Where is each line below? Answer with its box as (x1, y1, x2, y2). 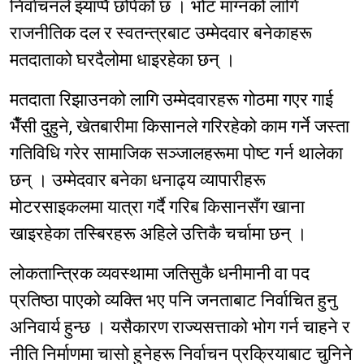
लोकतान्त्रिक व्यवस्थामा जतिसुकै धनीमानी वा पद (10, 263, 310, 284)
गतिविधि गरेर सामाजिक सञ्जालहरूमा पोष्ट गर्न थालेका (10, 143, 343, 164)
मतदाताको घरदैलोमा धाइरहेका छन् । (10, 50, 236, 71)
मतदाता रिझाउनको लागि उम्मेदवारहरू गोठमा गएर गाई (10, 89, 333, 110)
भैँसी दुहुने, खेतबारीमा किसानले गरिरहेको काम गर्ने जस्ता (10, 116, 349, 137)
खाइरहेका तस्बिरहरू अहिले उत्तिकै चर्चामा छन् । (10, 223, 311, 245)
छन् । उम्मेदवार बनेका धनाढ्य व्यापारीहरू (10, 170, 266, 191)
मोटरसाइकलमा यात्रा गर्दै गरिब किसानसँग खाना (10, 197, 305, 218)
